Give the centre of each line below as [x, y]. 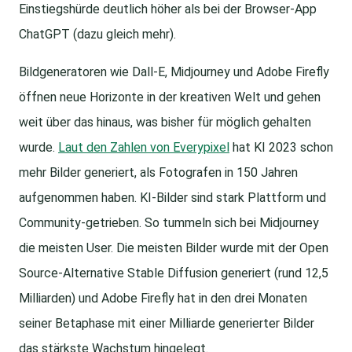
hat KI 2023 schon [281, 148]
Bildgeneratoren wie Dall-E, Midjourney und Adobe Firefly [174, 72]
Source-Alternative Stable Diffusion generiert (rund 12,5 [174, 273]
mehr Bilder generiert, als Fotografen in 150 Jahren [158, 173]
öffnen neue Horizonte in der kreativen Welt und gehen [170, 97]
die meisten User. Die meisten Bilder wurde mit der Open [174, 248]
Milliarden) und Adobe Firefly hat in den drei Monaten [163, 299]
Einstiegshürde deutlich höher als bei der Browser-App [168, 9]
